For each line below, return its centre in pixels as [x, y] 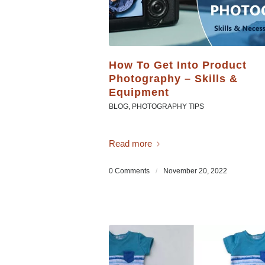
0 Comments [130, 171]
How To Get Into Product [178, 65]
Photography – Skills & [174, 79]
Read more [131, 143]
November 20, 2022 [195, 171]
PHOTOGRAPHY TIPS [168, 107]
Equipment [139, 93]
